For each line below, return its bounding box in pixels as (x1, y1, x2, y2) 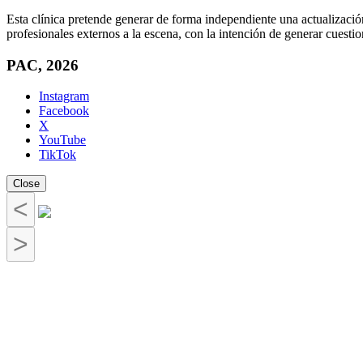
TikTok (39, 147, 76, 162)
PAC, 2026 (6, 56, 79, 74)
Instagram (39, 89, 89, 104)
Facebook (39, 104, 89, 118)
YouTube (39, 133, 86, 147)
